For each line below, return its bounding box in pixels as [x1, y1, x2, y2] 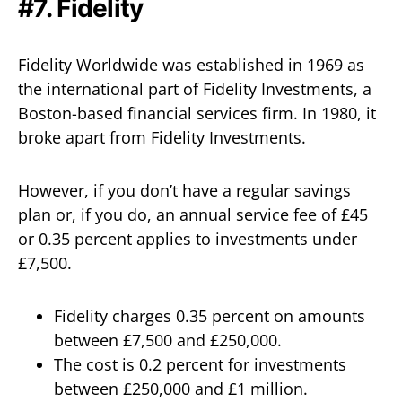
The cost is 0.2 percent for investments [54, 354, 346, 375]
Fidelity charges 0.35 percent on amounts [54, 305, 365, 327]
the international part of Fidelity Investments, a [18, 78, 371, 100]
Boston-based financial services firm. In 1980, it [18, 102, 376, 124]
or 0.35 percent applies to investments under [18, 228, 357, 249]
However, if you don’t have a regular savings [18, 179, 351, 201]
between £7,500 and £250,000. [54, 329, 282, 351]
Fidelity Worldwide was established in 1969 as [18, 54, 364, 75]
